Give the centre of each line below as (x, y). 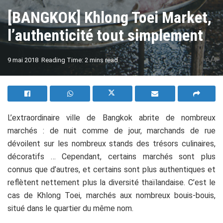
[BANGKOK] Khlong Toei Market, (110, 17)
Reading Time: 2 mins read (80, 60)
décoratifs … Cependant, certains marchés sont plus (111, 157)
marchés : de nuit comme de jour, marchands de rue (111, 131)
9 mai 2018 (23, 60)
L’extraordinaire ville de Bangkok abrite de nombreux (111, 118)
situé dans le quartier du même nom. (71, 208)
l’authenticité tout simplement (105, 35)
